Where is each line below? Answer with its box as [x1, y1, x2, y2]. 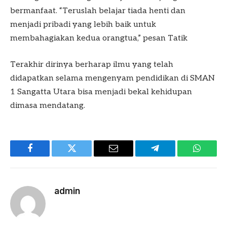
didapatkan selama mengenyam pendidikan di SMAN [10, 73, 215, 83]
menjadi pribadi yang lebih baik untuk [10, 20, 156, 30]
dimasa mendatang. [10, 100, 85, 110]
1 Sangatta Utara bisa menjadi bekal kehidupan [10, 87, 192, 97]
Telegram [154, 151, 189, 161]
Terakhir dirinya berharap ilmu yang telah [10, 59, 173, 69]
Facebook [29, 151, 65, 161]
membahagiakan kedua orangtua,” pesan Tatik [10, 33, 187, 44]
